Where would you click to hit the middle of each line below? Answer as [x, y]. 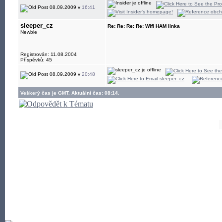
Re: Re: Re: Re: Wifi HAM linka [144, 26]
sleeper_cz [37, 26]
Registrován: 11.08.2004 [49, 54]
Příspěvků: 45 [36, 60]
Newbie [29, 32]
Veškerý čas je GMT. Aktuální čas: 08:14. [70, 93]
